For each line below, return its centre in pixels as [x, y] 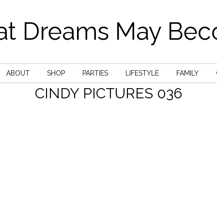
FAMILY [187, 73]
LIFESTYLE [142, 73]
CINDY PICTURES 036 [108, 93]
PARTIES [95, 73]
